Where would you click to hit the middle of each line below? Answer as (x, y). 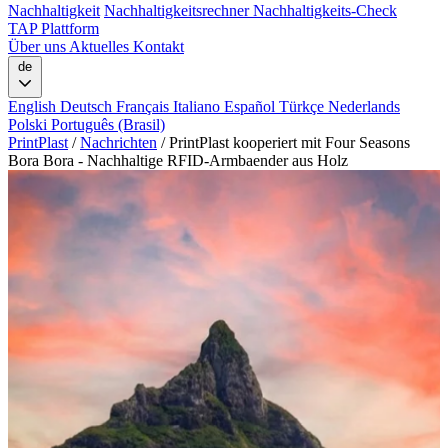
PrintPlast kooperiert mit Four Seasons (289, 142)
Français (144, 106)
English (34, 106)
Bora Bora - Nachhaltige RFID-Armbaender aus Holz (178, 160)
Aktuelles (101, 46)
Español (251, 106)
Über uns (38, 46)
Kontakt (158, 46)
